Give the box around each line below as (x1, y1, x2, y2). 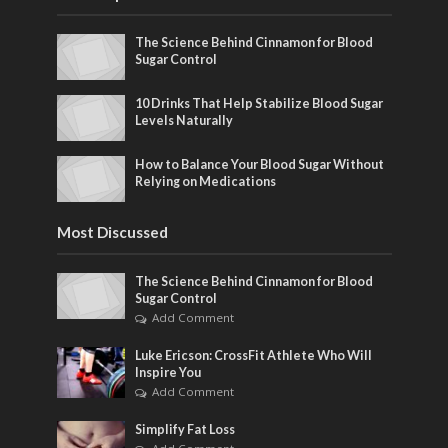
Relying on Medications (135, 174, 277, 189)
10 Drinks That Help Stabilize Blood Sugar (135, 96, 384, 112)
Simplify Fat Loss (135, 421, 236, 437)
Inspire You (135, 364, 202, 380)
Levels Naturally (135, 113, 234, 129)
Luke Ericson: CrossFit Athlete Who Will (135, 347, 373, 363)
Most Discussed (56, 222, 168, 241)
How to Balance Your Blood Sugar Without (135, 157, 385, 172)
